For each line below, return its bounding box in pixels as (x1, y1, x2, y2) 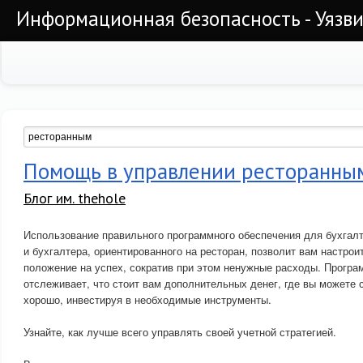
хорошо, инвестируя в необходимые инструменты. (23, 292, 271, 307)
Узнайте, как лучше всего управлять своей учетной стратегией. (23, 324, 336, 340)
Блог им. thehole (23, 189, 126, 207)
